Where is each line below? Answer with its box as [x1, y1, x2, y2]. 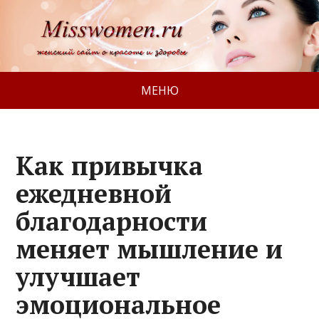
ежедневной [16, 176, 172, 210]
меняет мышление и [16, 231, 283, 266]
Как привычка [16, 148, 204, 182]
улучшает [16, 259, 141, 293]
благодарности [16, 204, 208, 238]
